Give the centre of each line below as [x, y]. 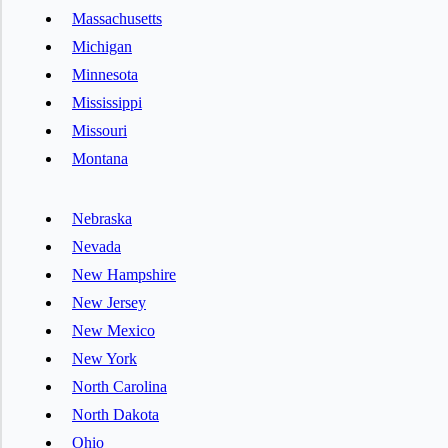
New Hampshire [124, 275]
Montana [100, 159]
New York [104, 359]
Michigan [102, 47]
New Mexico [113, 331]
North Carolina [119, 387]
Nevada [96, 247]
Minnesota [105, 75]
